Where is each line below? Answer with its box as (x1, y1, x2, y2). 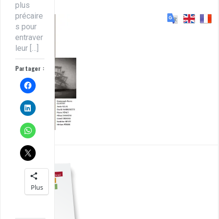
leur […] (15, 43, 39, 53)
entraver (15, 32, 43, 42)
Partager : (15, 64, 44, 72)
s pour (15, 22, 37, 31)
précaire (15, 11, 43, 21)
